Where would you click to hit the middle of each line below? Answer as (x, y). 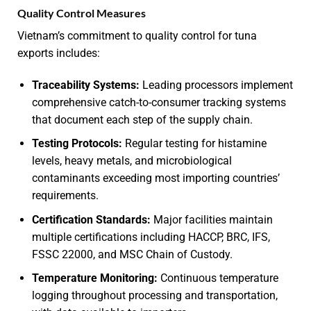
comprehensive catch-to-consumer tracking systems (159, 102)
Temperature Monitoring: (94, 278)
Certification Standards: (91, 219)
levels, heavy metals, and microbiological (132, 161)
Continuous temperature (218, 278)
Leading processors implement (216, 85)
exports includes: (59, 53)
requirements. (65, 196)
